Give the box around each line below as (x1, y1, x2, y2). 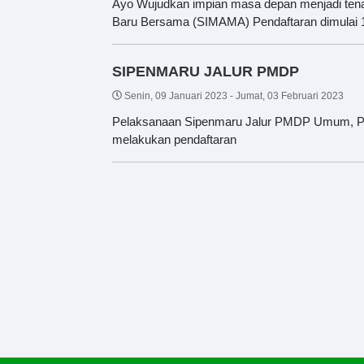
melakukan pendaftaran (112, 132, 236, 146)
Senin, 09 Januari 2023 (124, 89, 227, 102)
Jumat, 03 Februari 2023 (236, 89, 344, 102)
